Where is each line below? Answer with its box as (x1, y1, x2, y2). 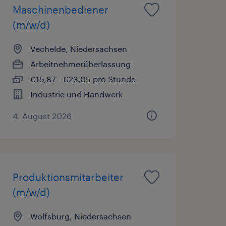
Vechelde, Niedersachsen (30, 43, 127, 53)
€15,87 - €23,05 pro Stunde (30, 74, 136, 84)
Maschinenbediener (12, 3, 108, 16)
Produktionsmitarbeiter (12, 171, 124, 183)
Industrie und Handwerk (30, 89, 123, 99)
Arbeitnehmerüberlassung (30, 59, 131, 69)
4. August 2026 (12, 110, 72, 121)
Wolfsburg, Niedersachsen (30, 211, 131, 221)
